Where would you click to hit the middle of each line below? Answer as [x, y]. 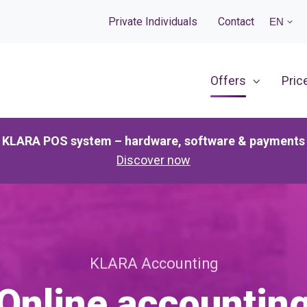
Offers [228, 80]
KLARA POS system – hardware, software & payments [153, 141]
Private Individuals [152, 21]
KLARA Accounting [153, 263]
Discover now [153, 160]
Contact [236, 21]
